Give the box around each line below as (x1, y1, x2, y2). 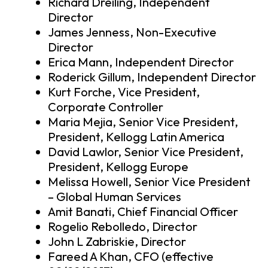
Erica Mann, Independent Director (48, 54, 234, 70)
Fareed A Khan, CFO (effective (48, 249, 214, 264)
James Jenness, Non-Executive (48, 25, 217, 40)
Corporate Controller (48, 99, 163, 115)
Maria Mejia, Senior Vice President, (48, 114, 238, 130)
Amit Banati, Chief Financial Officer (48, 204, 238, 220)
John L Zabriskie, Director (48, 234, 186, 249)
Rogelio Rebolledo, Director (48, 219, 197, 234)
